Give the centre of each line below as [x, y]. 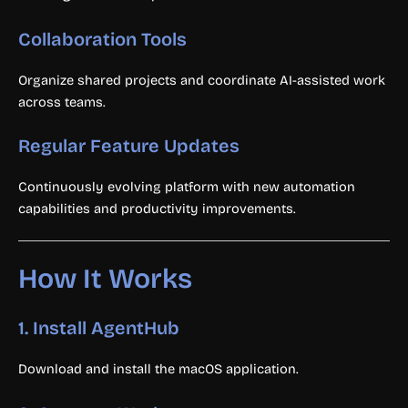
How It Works [105, 279]
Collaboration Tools [102, 39]
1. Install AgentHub [99, 328]
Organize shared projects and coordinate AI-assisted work [202, 80]
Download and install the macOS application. [158, 369]
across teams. [62, 102]
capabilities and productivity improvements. [157, 209]
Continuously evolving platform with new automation [187, 187]
